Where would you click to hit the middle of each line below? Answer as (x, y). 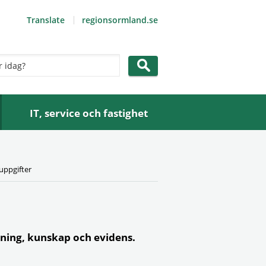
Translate (46, 20)
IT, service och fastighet (89, 113)
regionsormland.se (120, 20)
